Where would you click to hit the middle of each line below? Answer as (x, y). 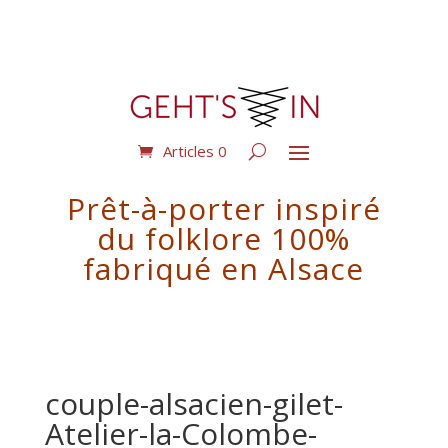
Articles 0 (194, 151)
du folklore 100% (224, 238)
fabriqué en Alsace (224, 268)
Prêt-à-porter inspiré (223, 208)
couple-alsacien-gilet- (193, 403)
